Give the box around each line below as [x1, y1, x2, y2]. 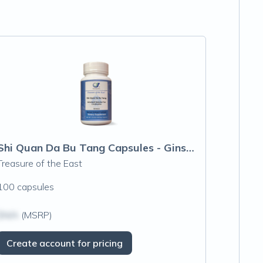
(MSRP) [19, 209, 53, 221]
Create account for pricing [6, 237, 123, 249]
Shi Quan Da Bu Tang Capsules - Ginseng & [186, 141, 195, 154]
